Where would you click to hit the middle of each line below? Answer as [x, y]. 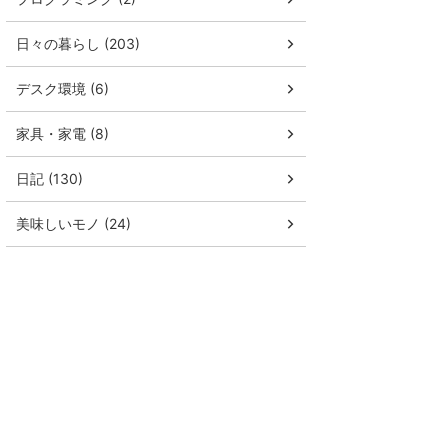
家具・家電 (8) [62, 134]
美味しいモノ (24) [73, 224]
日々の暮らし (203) [78, 44]
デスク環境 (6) [62, 89]
